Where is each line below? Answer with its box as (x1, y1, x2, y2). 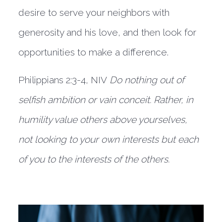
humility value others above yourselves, (18, 114, 188, 125)
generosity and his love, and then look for (18, 27, 197, 38)
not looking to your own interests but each (18, 134, 199, 145)
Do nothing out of (110, 74, 185, 85)
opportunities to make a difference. (18, 47, 169, 57)
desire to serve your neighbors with (18, 7, 170, 18)
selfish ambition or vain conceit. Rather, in (18, 94, 194, 105)
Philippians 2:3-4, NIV (18, 74, 110, 85)
